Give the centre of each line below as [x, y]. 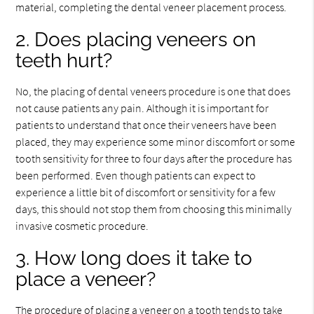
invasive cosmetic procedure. [82, 226]
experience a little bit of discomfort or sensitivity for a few [146, 192]
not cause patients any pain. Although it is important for [142, 108]
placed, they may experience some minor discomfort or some [156, 142]
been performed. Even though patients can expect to [136, 176]
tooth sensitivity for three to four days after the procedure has [154, 159]
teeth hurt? [64, 61]
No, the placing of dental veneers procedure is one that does [153, 91]
